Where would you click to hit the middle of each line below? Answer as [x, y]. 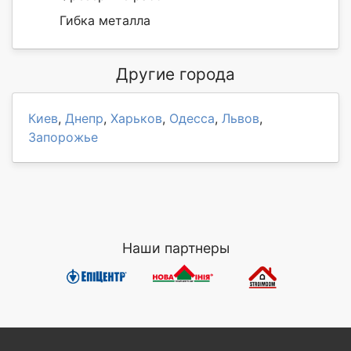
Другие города [175, 74]
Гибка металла [105, 20]
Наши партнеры [175, 248]
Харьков [136, 118]
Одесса [192, 118]
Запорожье [63, 137]
